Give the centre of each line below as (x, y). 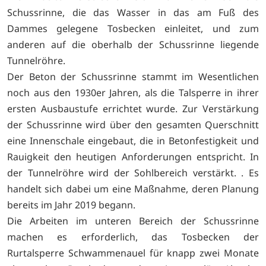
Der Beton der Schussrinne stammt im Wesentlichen (133, 77)
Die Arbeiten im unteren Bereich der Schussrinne (133, 221)
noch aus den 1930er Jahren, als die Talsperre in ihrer (133, 93)
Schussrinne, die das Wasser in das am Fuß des (133, 13)
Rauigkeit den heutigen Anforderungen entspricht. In (133, 157)
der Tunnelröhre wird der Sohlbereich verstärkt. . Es (133, 173)
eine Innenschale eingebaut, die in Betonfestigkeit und (133, 141)
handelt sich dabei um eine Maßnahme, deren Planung (133, 189)
